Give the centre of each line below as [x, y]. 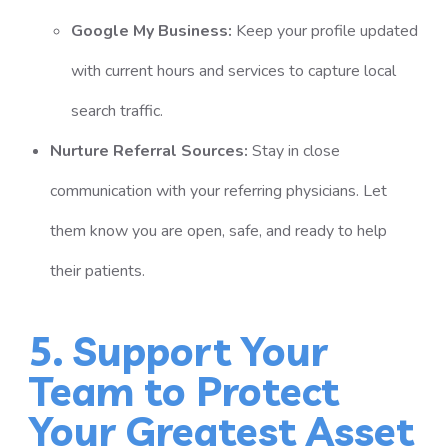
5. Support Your [179, 351]
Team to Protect [184, 391]
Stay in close [295, 151]
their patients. [97, 271]
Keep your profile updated [326, 31]
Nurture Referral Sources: [148, 151]
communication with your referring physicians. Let [218, 191]
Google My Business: [151, 31]
